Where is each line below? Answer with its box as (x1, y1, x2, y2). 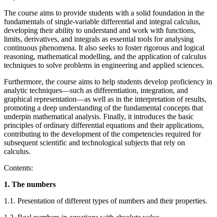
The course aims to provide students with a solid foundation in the (4, 9, 204, 17)
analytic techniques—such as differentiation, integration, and (4, 86, 188, 95)
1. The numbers (4, 180, 56, 189)
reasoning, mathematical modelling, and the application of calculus (4, 52, 206, 61)
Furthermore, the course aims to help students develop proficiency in (4, 77, 212, 86)
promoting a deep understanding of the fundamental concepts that (4, 104, 203, 112)
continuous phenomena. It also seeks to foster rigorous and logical (4, 44, 204, 52)
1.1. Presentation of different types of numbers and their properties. (4, 197, 207, 205)
